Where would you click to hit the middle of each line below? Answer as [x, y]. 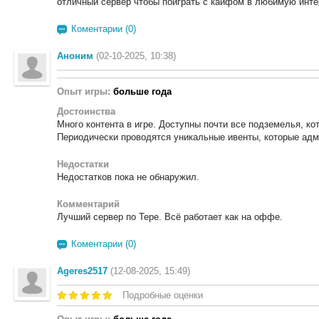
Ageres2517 [82, 271]
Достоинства [86, 111]
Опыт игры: [85, 91]
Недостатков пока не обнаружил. [128, 177]
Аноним [75, 56]
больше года [142, 91]
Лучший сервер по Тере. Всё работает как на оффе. [170, 217]
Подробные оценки [163, 295]
